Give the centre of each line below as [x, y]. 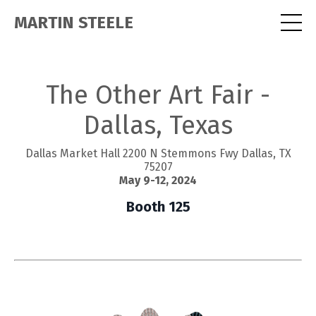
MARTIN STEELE [74, 23]
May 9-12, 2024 [158, 180]
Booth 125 [158, 207]
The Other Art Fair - [158, 95]
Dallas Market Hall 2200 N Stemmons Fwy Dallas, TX [158, 153]
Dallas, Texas [158, 126]
